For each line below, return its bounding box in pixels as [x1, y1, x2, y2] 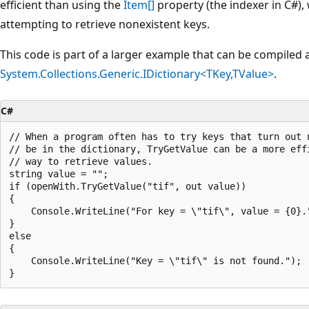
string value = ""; [9, 168, 108, 179]
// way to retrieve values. [9, 155, 152, 167]
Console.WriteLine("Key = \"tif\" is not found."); [9, 255, 301, 266]
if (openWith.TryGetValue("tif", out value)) [9, 180, 246, 192]
